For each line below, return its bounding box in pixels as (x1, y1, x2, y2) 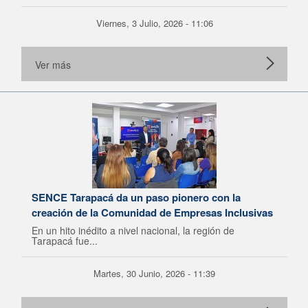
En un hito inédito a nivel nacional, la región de (32, 223, 234, 237)
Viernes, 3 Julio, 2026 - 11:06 (96, 16, 213, 30)
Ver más (35, 58, 71, 71)
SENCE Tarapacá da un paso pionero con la (32, 190, 241, 205)
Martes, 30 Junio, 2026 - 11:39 (93, 267, 215, 280)
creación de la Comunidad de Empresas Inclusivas (32, 205, 273, 220)
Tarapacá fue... (32, 234, 98, 247)
